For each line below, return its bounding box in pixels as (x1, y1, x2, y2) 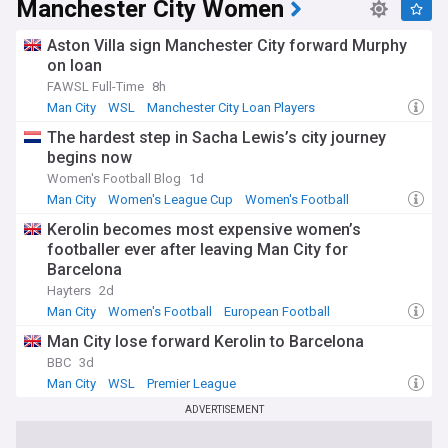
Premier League (147, 376, 236, 391)
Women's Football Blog (47, 171, 181, 186)
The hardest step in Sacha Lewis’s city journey (47, 128, 386, 147)
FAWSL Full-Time (47, 79, 144, 94)
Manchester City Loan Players (147, 100, 315, 115)
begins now (47, 148, 132, 167)
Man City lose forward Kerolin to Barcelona (47, 332, 364, 351)
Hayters (47, 283, 91, 298)
